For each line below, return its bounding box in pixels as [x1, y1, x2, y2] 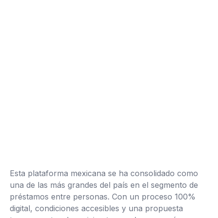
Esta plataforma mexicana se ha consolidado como [10, 168, 198, 178]
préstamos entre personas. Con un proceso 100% [10, 192, 196, 201]
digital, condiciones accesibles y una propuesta [10, 203, 183, 213]
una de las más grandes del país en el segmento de [10, 180, 198, 190]
